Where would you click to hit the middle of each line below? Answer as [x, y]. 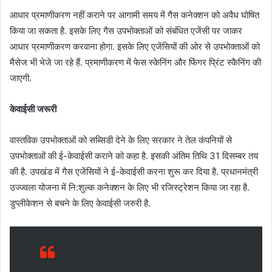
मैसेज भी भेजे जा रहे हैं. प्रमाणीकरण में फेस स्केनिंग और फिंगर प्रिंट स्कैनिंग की [135, 62]
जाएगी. [21, 78]
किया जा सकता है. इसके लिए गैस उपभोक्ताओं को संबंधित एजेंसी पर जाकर [126, 30]
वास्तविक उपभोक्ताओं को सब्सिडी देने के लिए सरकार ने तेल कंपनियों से [121, 140]
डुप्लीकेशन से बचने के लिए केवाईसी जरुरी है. [80, 203]
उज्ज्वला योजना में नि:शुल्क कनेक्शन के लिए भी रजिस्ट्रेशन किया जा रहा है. [130, 187]
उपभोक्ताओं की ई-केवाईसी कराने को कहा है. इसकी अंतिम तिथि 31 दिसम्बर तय [134, 155]
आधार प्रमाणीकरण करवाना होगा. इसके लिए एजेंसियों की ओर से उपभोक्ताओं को [135, 46]
